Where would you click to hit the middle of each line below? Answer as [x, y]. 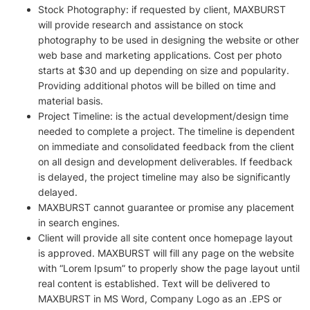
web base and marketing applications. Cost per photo [160, 55]
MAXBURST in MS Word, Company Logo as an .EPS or [160, 299]
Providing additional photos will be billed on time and [157, 85]
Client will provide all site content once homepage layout [165, 238]
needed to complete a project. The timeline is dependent [166, 131]
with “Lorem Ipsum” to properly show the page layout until [169, 268]
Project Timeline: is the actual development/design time [163, 116]
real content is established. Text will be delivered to [154, 283]
